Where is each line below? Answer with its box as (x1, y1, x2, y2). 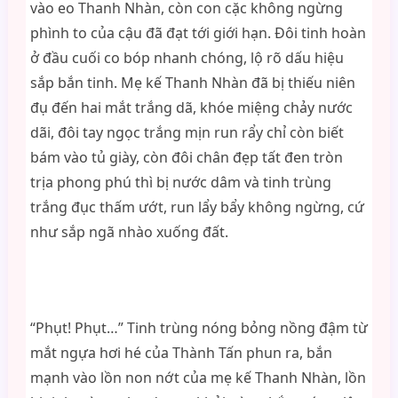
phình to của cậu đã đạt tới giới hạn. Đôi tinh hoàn (29, 23, 366, 43)
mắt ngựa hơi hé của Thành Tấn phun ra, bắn (29, 343, 332, 362)
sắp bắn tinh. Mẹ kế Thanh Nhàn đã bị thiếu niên (29, 73, 355, 92)
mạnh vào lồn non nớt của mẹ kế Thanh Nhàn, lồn (29, 368, 366, 387)
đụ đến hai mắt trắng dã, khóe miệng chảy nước (29, 98, 353, 117)
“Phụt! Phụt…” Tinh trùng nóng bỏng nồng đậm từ (29, 318, 368, 338)
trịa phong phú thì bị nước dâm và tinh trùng (29, 172, 331, 192)
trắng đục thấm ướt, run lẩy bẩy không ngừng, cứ (29, 197, 364, 217)
